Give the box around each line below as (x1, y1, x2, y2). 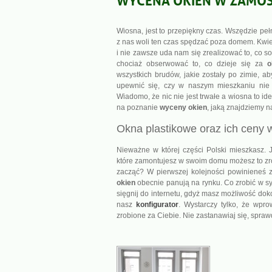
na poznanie (117, 103, 160, 112)
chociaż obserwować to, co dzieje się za (117, 59, 267, 68)
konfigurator (136, 200, 178, 209)
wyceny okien (160, 103, 207, 112)
